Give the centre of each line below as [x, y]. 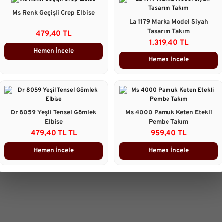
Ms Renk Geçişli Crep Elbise [54, 13]
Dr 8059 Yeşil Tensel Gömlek [54, 113]
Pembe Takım [168, 122]
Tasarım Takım [168, 31]
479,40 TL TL [54, 133]
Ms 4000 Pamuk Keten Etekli [168, 113]
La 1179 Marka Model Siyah [168, 22]
